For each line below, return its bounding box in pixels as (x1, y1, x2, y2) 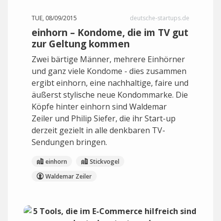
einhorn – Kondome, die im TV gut (32, 26, 188, 39)
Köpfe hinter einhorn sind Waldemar (32, 101, 167, 112)
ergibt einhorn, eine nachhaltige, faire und (32, 77, 188, 88)
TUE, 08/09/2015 (32, 14, 77, 22)
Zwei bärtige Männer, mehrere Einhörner (32, 54, 185, 65)
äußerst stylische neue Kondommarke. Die (32, 89, 188, 100)
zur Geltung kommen (32, 37, 130, 50)
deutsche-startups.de (130, 14, 189, 22)
